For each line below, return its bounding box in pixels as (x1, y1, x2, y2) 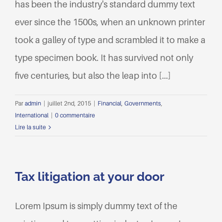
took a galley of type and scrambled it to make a (15, 35, 206, 46)
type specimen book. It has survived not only (15, 53, 193, 63)
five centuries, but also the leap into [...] (15, 70, 170, 81)
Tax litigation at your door (15, 169, 165, 184)
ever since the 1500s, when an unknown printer (15, 17, 205, 28)
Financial (98, 100, 121, 108)
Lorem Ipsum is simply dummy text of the (15, 201, 177, 212)
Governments (124, 100, 161, 108)
